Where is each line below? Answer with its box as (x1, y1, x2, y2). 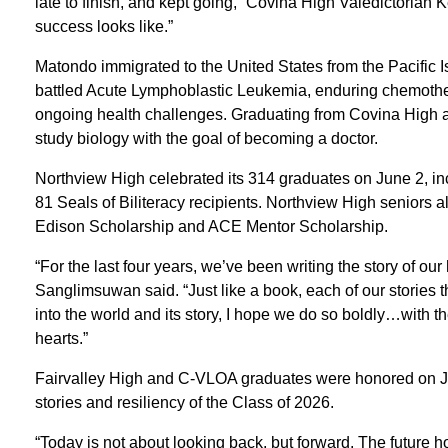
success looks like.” (34, 17, 173, 35)
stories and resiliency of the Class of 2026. (34, 393, 334, 411)
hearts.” (34, 329, 88, 347)
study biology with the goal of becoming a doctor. (34, 129, 378, 147)
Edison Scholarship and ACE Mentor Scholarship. (34, 217, 388, 235)
